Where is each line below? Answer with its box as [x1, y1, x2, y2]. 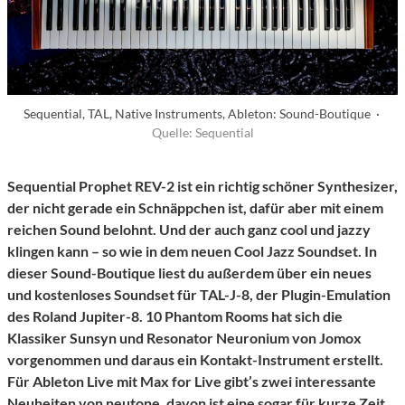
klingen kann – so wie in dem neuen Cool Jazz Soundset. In [7, 242, 377, 260]
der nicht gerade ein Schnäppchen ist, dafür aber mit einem [7, 199, 383, 217]
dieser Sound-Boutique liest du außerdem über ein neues [7, 264, 372, 282]
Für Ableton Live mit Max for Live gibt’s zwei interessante [7, 372, 376, 391]
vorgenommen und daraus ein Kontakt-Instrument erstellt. [7, 351, 383, 369]
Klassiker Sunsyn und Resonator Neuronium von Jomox [7, 329, 362, 347]
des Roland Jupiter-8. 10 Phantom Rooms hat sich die [7, 307, 343, 325]
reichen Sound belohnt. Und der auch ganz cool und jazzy [7, 221, 371, 239]
